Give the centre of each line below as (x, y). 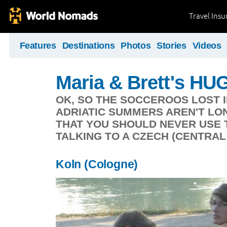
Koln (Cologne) (97, 164)
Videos (207, 46)
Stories (172, 46)
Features (38, 46)
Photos (136, 46)
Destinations (88, 46)
